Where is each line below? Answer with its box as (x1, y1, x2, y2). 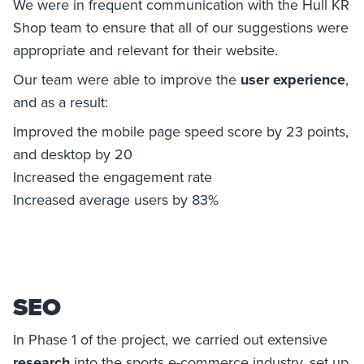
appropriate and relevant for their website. (13, 39, 278, 60)
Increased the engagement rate (13, 166, 212, 187)
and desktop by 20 (13, 143, 132, 164)
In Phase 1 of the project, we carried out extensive (13, 328, 327, 349)
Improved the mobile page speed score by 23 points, (13, 120, 349, 141)
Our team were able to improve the (13, 68, 236, 89)
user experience (236, 68, 345, 90)
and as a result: (13, 91, 108, 112)
